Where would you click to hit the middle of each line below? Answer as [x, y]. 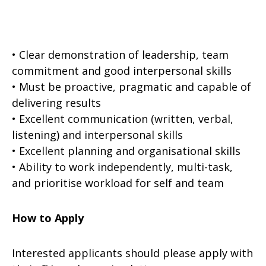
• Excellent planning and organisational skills [126, 151]
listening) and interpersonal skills [97, 135]
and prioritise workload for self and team [118, 183]
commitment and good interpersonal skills [122, 71]
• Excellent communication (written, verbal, [123, 119]
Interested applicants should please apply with [132, 253]
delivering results [56, 103]
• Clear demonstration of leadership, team [120, 55]
